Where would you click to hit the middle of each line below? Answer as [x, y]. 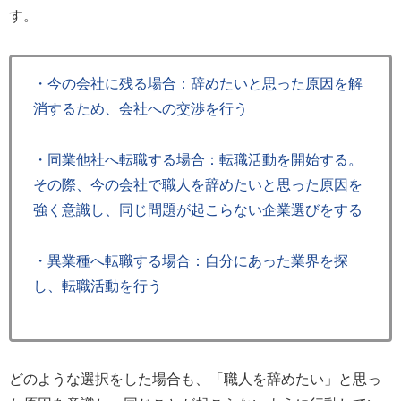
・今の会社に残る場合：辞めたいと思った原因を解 [198, 84]
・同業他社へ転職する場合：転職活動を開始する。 [198, 159]
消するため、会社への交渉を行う [141, 109]
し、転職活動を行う [98, 286]
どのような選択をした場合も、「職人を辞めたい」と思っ [195, 380]
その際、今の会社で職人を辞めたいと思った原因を [198, 184]
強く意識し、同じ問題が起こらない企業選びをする [198, 209]
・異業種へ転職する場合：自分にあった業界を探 [191, 260]
